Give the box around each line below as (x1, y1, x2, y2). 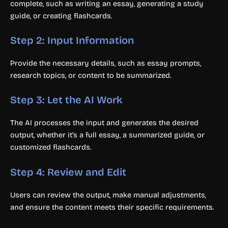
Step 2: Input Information (10, 34, 134, 46)
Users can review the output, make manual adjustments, (10, 190, 206, 199)
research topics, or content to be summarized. (10, 70, 172, 80)
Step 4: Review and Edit (10, 165, 126, 178)
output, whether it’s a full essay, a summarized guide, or (10, 130, 205, 140)
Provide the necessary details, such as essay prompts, (10, 58, 201, 68)
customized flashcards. (10, 142, 92, 152)
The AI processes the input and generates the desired (10, 118, 198, 128)
